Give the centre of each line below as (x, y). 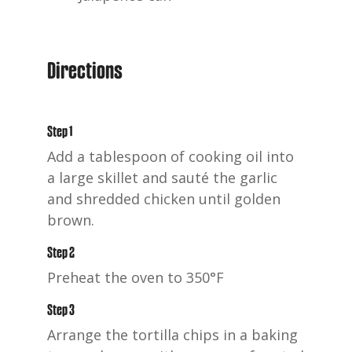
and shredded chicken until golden (164, 198)
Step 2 (64, 252)
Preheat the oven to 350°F (136, 277)
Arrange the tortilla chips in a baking (172, 334)
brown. (71, 220)
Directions (85, 70)
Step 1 (63, 131)
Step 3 (64, 309)
